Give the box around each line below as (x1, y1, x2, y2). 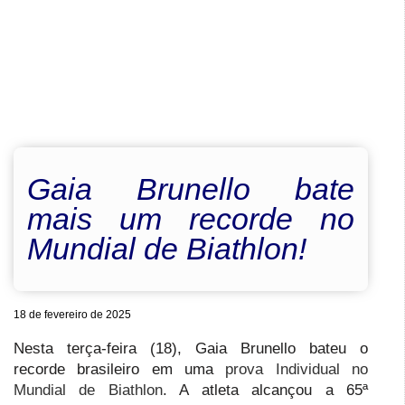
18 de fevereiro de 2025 (14, 308, 131, 322)
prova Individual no (225, 361, 369, 379)
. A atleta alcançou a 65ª (162, 381, 369, 400)
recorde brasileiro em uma (14, 361, 226, 379)
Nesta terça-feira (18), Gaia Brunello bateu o (14, 340, 368, 358)
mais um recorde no (27, 202, 354, 237)
